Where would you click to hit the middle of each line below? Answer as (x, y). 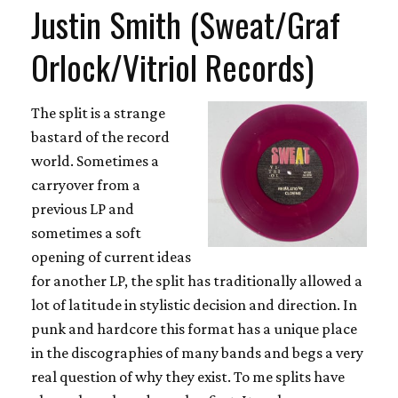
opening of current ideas (111, 256)
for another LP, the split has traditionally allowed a (197, 280)
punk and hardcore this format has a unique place (194, 328)
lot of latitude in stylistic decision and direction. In (194, 304)
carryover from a (86, 184)
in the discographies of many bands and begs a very (197, 352)
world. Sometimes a (95, 160)
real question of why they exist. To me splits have (188, 376)
